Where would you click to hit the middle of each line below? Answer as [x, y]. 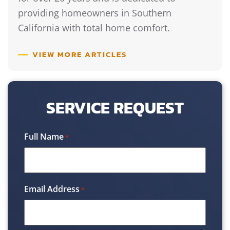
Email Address [52, 189]
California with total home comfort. [94, 28]
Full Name [44, 137]
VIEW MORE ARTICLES [80, 54]
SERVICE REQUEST [115, 108]
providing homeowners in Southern [95, 13]
